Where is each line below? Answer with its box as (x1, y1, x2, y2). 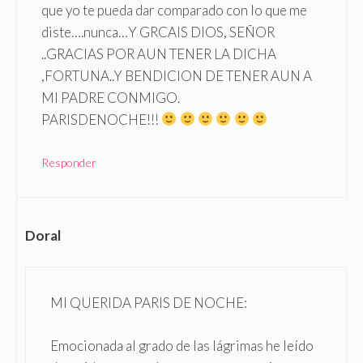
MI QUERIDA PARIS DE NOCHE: (50, 294, 247, 311)
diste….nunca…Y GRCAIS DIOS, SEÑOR (41, 23, 275, 41)
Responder (41, 156, 96, 170)
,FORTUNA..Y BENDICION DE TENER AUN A (41, 66, 312, 84)
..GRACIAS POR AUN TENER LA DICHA (41, 45, 276, 62)
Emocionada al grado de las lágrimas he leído (50, 336, 314, 354)
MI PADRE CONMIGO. (41, 88, 180, 106)
